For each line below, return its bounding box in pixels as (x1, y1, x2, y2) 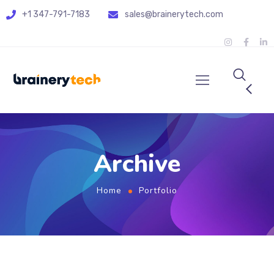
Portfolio (138, 185, 177, 196)
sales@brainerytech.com (125, 9, 223, 20)
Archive (93, 147, 180, 180)
